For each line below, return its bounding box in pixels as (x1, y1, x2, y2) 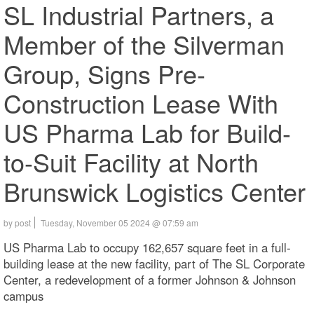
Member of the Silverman (4, 26, 285, 62)
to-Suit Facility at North (4, 144, 259, 179)
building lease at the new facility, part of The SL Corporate (4, 255, 305, 272)
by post (4, 217, 31, 228)
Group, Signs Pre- (4, 55, 205, 91)
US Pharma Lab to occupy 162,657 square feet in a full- (4, 239, 291, 256)
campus (4, 287, 43, 304)
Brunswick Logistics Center (4, 173, 306, 209)
